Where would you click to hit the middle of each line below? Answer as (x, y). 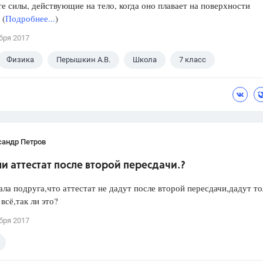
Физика (20, 60)
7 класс (193, 60)
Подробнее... (30, 18)
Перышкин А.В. (83, 60)
